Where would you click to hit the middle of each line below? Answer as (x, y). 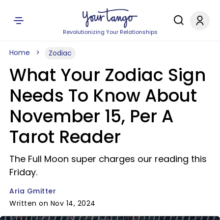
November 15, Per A (91, 116)
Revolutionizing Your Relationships (110, 32)
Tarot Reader (65, 137)
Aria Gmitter (33, 191)
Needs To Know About (103, 96)
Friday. (23, 172)
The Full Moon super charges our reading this (108, 159)
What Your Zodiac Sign (108, 75)
